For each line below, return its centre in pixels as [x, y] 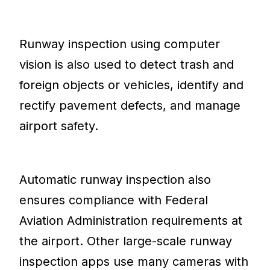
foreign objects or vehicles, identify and [132, 85]
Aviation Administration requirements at [131, 220]
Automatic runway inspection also [115, 179]
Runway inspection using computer [120, 44]
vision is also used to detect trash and [127, 64]
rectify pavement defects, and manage [130, 105]
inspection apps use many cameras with [134, 261]
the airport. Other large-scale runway [126, 241]
